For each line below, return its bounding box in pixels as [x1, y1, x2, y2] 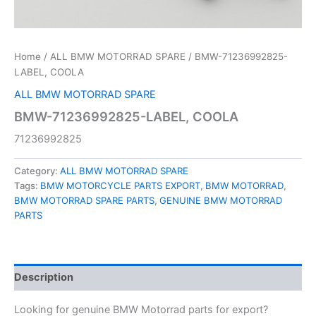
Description [14, 271, 73, 284]
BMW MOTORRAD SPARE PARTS [14, 194, 154, 206]
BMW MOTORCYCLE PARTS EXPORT [40, 179, 200, 191]
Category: [14, 164, 60, 176]
